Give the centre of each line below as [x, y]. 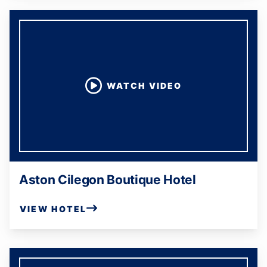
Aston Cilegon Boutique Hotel [108, 180]
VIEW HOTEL [53, 209]
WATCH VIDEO [144, 86]
